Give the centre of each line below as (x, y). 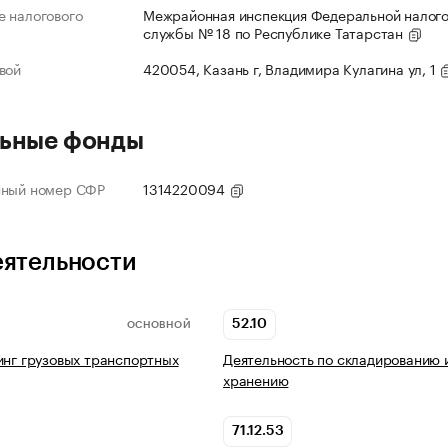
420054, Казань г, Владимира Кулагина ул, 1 (291, 68)
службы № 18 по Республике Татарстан (275, 32)
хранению (256, 379)
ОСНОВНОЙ (158, 324)
